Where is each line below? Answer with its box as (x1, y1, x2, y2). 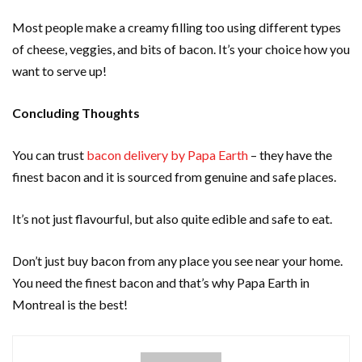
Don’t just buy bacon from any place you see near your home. (12, 253, 343, 269)
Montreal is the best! (12, 297, 130, 313)
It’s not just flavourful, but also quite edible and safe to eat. (12, 211, 335, 227)
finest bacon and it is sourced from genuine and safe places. (12, 169, 339, 185)
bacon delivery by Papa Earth (86, 147, 248, 163)
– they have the (248, 147, 332, 163)
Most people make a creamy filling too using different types (12, 19, 341, 36)
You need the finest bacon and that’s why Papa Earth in (12, 275, 309, 291)
